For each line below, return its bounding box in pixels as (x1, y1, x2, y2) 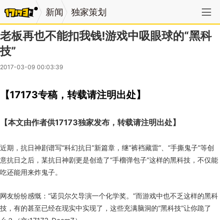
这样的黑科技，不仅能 (149, 155, 218, 164)
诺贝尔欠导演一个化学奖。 (51, 192, 133, 200)
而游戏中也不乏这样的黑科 (136, 192, 218, 200)
